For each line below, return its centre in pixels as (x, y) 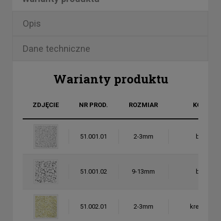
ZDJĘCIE (46, 105)
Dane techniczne (56, 49)
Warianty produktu (110, 79)
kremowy (203, 206)
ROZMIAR (143, 105)
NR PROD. (93, 105)
